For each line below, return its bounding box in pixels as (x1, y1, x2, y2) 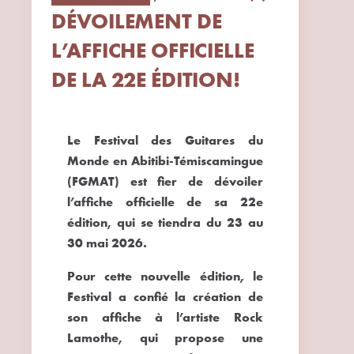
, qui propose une (119, 330, 263, 345)
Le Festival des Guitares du (67, 132, 263, 148)
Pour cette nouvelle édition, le (67, 268, 263, 284)
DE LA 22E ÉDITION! (51, 66, 240, 92)
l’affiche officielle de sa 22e (67, 194, 263, 209)
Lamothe (67, 330, 119, 345)
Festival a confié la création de (67, 288, 263, 304)
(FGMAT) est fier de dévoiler (67, 173, 263, 189)
